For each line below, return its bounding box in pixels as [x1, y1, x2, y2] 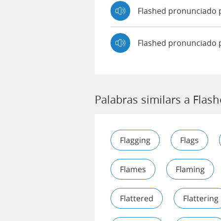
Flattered [120, 193, 153, 204]
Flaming [176, 164, 205, 175]
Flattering [183, 193, 219, 204]
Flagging [120, 135, 150, 146]
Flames [120, 164, 146, 175]
